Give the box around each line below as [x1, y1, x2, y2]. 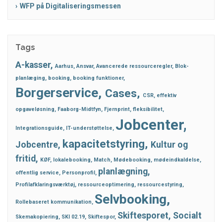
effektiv [157, 92, 176, 99]
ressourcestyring [137, 181, 182, 188]
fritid [15, 153, 36, 164]
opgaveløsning [15, 106, 55, 112]
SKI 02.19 [61, 213, 85, 220]
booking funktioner [73, 74, 123, 81]
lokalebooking [53, 156, 91, 163]
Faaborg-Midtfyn [57, 106, 101, 112]
